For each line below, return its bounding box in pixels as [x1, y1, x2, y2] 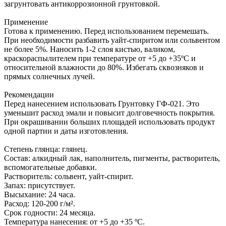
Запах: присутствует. [4, 181, 75, 190]
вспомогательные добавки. [4, 162, 97, 172]
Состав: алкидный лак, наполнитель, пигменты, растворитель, [4, 153, 220, 162]
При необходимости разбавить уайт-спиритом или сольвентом [4, 35, 220, 44]
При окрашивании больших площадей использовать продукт [4, 117, 215, 126]
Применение [4, 17, 48, 26]
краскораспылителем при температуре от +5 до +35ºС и [4, 53, 196, 63]
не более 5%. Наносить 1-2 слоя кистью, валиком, [4, 44, 175, 53]
